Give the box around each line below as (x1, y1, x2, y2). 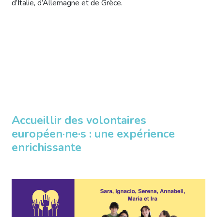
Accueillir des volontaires (12, 112, 146, 128)
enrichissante (12, 139, 81, 155)
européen (12, 125, 62, 141)
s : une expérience (80, 125, 175, 141)
